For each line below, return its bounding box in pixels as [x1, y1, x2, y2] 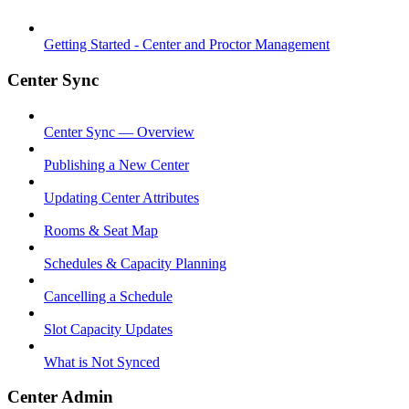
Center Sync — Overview [44, 123, 194, 140]
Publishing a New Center [44, 156, 189, 173]
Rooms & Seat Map [44, 222, 158, 238]
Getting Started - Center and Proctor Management [44, 37, 330, 53]
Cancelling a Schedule [44, 288, 173, 304]
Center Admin [7, 387, 113, 407]
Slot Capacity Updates [44, 320, 173, 337]
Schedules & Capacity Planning [44, 255, 226, 271]
